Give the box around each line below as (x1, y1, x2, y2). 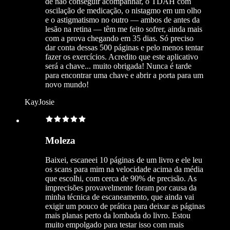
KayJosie (25, 97, 54, 106)
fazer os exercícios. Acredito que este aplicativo (45, 52, 198, 61)
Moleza (45, 135, 75, 146)
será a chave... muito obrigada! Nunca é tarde (45, 61, 191, 70)
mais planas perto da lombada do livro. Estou (45, 211, 190, 220)
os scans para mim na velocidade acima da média (45, 165, 203, 174)
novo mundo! (45, 80, 89, 89)
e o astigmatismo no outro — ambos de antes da (45, 15, 200, 24)
